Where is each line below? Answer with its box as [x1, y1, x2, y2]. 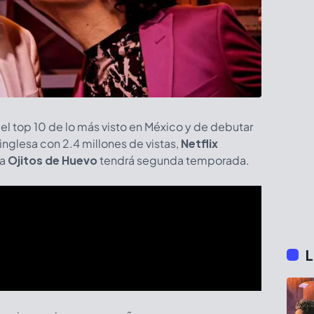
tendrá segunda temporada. [97, 153, 250, 168]
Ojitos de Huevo [8, 153, 97, 168]
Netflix [181, 136, 218, 151]
